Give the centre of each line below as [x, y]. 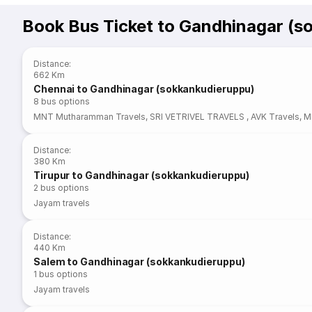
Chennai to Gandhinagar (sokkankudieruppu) [144, 89]
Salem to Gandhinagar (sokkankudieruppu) [139, 262]
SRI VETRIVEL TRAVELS [198, 117]
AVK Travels [275, 117]
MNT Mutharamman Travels [90, 117]
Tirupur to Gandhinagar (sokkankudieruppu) [142, 175]
